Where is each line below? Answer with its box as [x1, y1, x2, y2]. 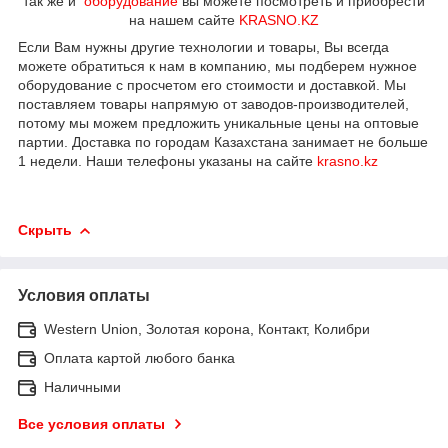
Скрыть [18, 221, 72, 238]
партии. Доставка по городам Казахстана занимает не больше [18, 133, 428, 150]
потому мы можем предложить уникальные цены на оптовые [18, 114, 419, 131]
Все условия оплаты [18, 415, 165, 432]
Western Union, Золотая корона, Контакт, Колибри [44, 320, 370, 337]
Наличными [44, 378, 121, 395]
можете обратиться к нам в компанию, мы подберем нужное [18, 57, 417, 74]
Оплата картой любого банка [44, 349, 235, 366]
